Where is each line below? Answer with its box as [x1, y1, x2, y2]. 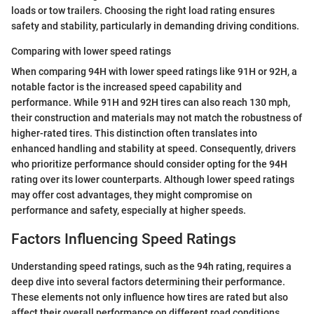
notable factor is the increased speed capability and [11, 81, 242, 93]
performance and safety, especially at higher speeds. [11, 205, 246, 217]
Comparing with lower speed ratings [11, 46, 171, 57]
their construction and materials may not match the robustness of [11, 112, 302, 124]
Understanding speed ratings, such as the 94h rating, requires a [11, 260, 292, 272]
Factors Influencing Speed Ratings [11, 231, 236, 248]
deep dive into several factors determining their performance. [11, 275, 285, 287]
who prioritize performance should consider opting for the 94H [11, 158, 287, 170]
